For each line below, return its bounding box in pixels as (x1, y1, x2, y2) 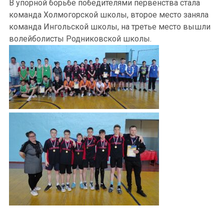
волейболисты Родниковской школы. (9, 34, 151, 44)
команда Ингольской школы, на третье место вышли (9, 22, 210, 32)
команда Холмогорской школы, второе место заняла (9, 10, 208, 20)
